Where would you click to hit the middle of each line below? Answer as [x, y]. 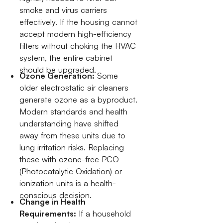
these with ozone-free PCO [69, 160]
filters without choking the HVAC [78, 46]
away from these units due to [73, 136]
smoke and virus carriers [63, 10]
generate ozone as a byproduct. [79, 100]
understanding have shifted [69, 124]
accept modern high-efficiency [76, 34]
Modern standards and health [74, 112]
